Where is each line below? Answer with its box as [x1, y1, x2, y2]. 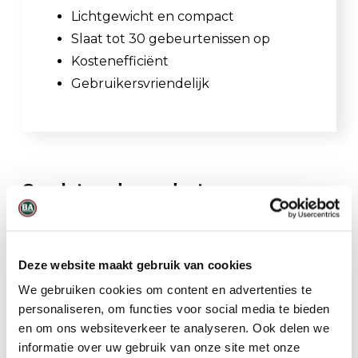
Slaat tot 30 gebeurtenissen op [71, 30, 270, 46]
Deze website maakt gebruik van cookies [18, 257, 253, 271]
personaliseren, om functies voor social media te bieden [18, 301, 330, 316]
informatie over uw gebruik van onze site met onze [18, 340, 300, 354]
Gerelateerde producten [22, 179, 225, 199]
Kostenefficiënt [71, 53, 169, 69]
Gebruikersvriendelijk [71, 75, 209, 91]
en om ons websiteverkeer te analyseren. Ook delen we [18, 320, 329, 335]
